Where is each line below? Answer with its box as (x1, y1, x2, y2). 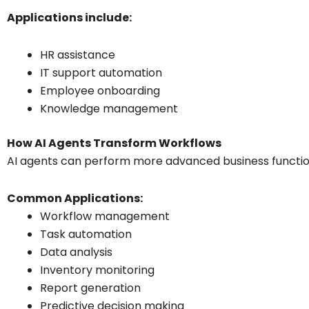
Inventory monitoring (40, 261, 154, 278)
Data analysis (40, 243, 112, 260)
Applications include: (7, 9, 132, 26)
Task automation (40, 226, 132, 242)
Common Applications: (7, 190, 143, 206)
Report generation (40, 279, 141, 296)
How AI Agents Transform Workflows (7, 134, 221, 151)
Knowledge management (40, 100, 178, 117)
